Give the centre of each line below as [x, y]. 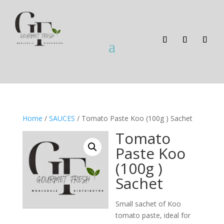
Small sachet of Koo [148, 204]
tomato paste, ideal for [153, 215]
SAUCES [62, 118]
